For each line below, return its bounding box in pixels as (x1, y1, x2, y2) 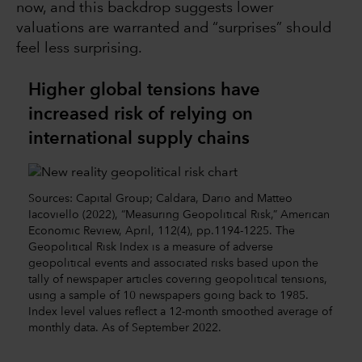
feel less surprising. (16, 41, 142, 57)
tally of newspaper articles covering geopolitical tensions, (28, 273, 327, 285)
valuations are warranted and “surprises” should (16, 21, 331, 36)
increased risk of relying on (28, 106, 253, 124)
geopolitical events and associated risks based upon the (28, 257, 318, 269)
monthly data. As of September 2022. (28, 322, 221, 334)
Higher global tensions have (28, 82, 260, 100)
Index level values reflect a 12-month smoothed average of (28, 305, 332, 318)
